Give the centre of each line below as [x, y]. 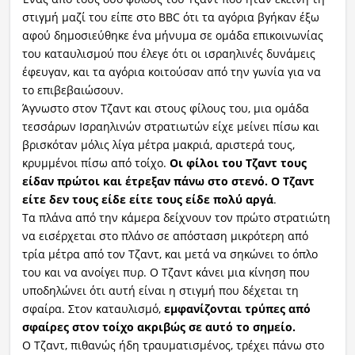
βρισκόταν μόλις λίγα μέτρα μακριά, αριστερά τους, [158, 144]
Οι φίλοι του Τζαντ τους [238, 162]
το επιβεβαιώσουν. [73, 90]
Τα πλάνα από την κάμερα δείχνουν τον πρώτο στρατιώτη [176, 217]
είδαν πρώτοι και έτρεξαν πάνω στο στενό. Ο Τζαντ [168, 181]
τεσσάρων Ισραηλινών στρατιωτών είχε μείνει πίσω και [170, 126]
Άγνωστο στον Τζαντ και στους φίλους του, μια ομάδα [165, 108]
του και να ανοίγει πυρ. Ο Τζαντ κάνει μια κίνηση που [166, 272]
